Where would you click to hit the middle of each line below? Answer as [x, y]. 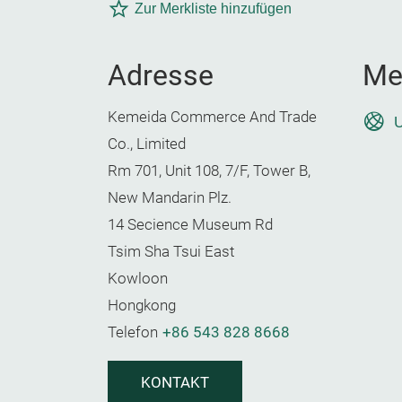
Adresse [161, 75]
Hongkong [142, 306]
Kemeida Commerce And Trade [212, 117]
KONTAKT [175, 383]
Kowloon [138, 279]
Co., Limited [147, 144]
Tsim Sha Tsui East [171, 252]
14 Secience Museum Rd [190, 225]
